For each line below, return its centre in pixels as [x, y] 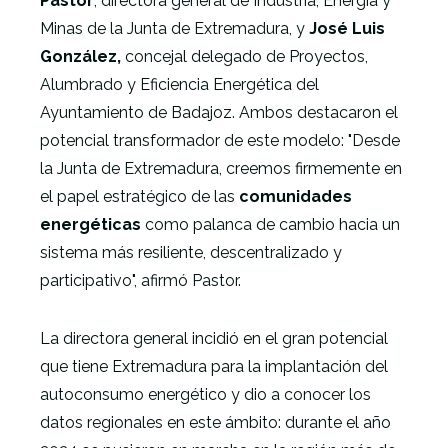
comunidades [295, 196]
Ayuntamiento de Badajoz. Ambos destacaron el [219, 112]
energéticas [90, 224]
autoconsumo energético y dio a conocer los [205, 394]
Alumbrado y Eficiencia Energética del [179, 84]
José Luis [347, 28]
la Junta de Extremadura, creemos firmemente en [221, 168]
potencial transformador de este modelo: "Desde [220, 140]
